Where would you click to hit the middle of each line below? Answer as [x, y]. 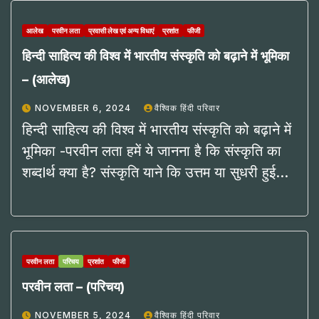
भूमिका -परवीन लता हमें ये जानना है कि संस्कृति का [152, 151]
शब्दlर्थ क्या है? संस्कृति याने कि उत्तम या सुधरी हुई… [155, 173]
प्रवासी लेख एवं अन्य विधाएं [121, 31]
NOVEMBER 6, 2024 [84, 108]
